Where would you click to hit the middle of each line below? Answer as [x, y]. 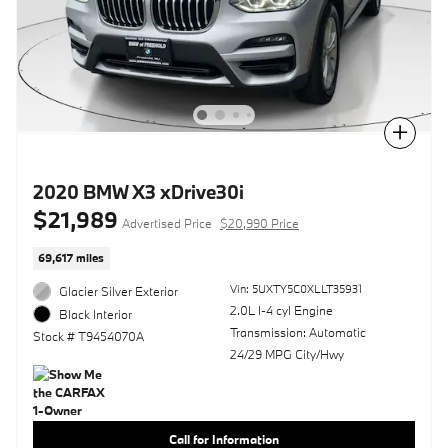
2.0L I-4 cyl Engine [281, 310]
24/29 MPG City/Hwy [286, 354]
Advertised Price [167, 222]
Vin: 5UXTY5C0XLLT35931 [295, 289]
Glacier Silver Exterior [119, 291]
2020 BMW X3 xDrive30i [138, 191]
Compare [361, 132]
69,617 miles [71, 257]
